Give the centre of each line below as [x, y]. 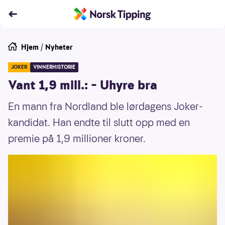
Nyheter [59, 47]
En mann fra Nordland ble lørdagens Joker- [105, 106]
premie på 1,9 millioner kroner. [77, 139]
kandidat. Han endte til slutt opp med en [99, 123]
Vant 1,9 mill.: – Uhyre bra [83, 85]
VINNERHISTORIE [54, 67]
